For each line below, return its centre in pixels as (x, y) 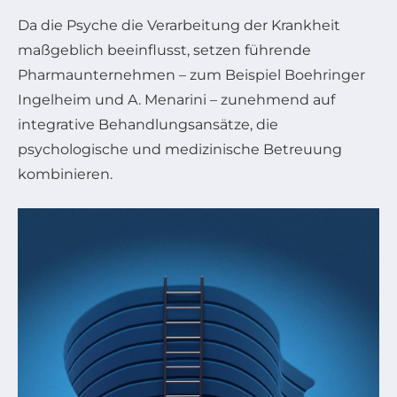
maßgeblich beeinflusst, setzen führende (164, 50)
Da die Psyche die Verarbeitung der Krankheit (179, 25)
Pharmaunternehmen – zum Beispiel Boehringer (191, 74)
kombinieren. (65, 174)
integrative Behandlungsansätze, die (148, 124)
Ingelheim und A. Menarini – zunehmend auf (176, 99)
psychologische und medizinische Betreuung (180, 149)
